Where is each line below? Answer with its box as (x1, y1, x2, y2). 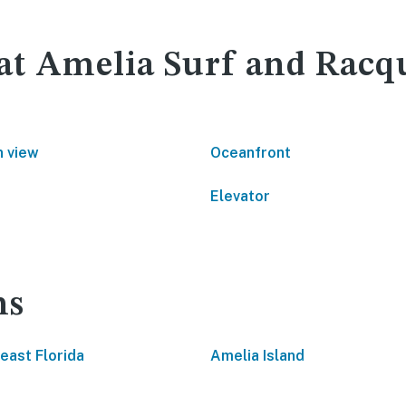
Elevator (210, 188, 270, 205)
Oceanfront (210, 144, 291, 161)
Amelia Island (210, 347, 304, 364)
